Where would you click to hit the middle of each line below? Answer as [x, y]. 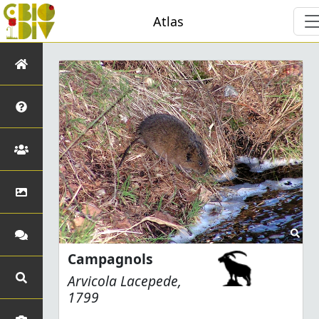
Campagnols [110, 258]
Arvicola [92, 281]
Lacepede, [149, 281]
